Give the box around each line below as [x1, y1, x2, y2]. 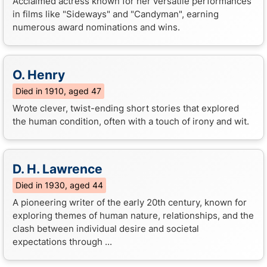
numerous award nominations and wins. [13, 21, 180, 33]
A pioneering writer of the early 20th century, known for [13, 196, 247, 208]
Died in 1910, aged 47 [15, 86, 101, 96]
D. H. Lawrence [13, 161, 103, 176]
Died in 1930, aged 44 [15, 180, 103, 190]
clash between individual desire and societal [13, 222, 199, 234]
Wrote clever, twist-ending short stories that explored [13, 102, 239, 114]
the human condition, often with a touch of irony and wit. [13, 115, 249, 127]
